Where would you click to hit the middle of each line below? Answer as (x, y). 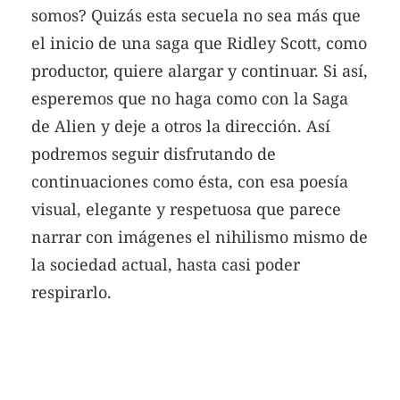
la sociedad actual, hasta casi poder (166, 265)
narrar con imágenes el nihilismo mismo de (200, 237)
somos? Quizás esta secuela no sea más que (196, 16)
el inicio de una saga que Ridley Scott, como (199, 43)
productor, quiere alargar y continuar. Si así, (200, 71)
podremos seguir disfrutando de (154, 154)
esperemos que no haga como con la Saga (190, 99)
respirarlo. (71, 292)
